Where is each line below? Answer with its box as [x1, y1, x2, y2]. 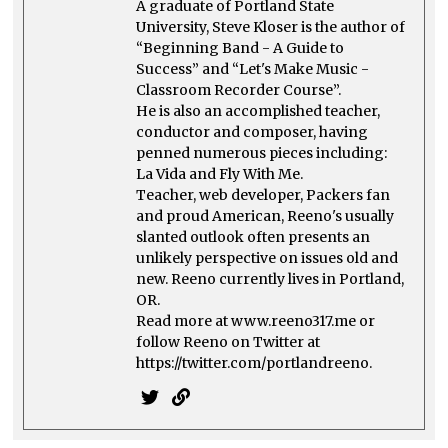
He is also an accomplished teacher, [136, 101, 381, 120]
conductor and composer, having [136, 122, 369, 141]
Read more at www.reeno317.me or [136, 311, 376, 330]
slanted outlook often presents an [136, 227, 371, 246]
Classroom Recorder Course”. [136, 80, 342, 99]
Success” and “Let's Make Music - [136, 59, 370, 78]
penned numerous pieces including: [136, 143, 388, 162]
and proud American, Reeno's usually [136, 206, 395, 225]
